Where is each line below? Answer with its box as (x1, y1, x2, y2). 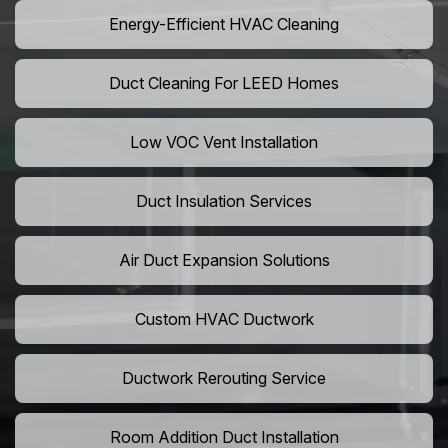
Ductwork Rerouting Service (122, 368, 326, 389)
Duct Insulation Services (136, 191, 312, 212)
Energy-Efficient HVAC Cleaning (109, 14, 339, 35)
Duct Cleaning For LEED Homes (109, 73, 339, 94)
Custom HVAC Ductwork (134, 309, 314, 330)
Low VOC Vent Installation (130, 132, 318, 153)
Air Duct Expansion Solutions (118, 250, 330, 271)
